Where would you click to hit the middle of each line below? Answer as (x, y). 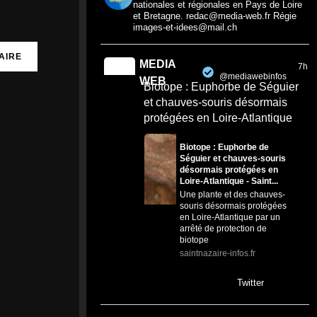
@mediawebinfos (253, 77)
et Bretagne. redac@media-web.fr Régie (215, 16)
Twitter (250, 282)
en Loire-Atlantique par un (230, 217)
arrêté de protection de (224, 228)
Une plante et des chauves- (233, 194)
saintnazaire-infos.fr (218, 253)
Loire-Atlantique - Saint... (229, 181)
